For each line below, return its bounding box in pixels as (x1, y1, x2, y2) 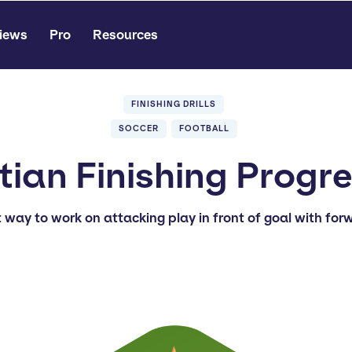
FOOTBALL (178, 123, 229, 134)
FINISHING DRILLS (131, 99, 216, 109)
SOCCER (118, 123, 159, 134)
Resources (93, 27, 158, 42)
